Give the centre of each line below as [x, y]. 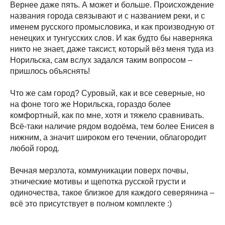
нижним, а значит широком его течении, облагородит [108, 137]
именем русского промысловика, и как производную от [112, 27]
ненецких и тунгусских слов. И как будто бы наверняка [111, 38]
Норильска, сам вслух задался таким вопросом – [101, 60]
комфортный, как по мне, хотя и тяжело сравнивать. [107, 115]
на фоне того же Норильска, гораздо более [90, 104]
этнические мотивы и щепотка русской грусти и [98, 182]
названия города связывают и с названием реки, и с [107, 16]
